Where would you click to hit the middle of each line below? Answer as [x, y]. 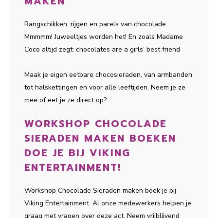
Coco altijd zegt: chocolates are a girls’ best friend [102, 49]
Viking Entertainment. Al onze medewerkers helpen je [108, 203]
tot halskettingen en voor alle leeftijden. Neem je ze [105, 87]
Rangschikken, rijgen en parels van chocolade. [96, 24]
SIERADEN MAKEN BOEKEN [100, 138]
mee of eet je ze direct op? [65, 100]
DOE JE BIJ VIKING [77, 153]
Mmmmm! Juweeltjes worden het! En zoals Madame [104, 37]
